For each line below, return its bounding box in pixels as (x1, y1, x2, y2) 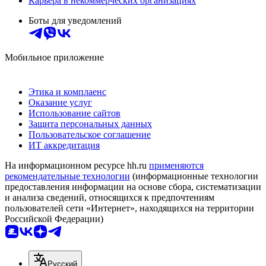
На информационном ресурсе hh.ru (5, 160, 149, 170)
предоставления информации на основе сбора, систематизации (5, 181, 261, 192)
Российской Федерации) (5, 213, 103, 224)
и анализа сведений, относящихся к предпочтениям (5, 192, 214, 202)
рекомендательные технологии (5, 170, 130, 181)
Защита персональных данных (28, 118, 152, 129)
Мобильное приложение (5, 52, 104, 62)
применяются (149, 160, 204, 170)
